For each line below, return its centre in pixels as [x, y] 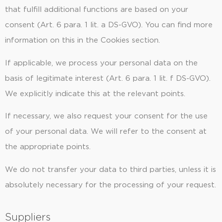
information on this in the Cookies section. [83, 41]
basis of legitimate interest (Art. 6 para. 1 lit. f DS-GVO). [108, 78]
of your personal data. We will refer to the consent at [106, 132]
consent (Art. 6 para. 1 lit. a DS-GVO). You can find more [109, 25]
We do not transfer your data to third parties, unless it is [111, 169]
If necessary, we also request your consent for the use [106, 116]
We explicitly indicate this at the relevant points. [95, 94]
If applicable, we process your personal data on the [101, 63]
